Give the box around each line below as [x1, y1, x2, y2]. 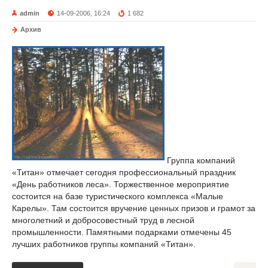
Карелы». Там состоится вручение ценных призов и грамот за [12, 203, 255, 213]
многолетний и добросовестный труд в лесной [12, 215, 194, 225]
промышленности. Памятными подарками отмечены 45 [12, 227, 232, 237]
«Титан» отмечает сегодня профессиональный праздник [12, 167, 236, 177]
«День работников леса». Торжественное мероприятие [12, 179, 229, 189]
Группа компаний [165, 156, 235, 165]
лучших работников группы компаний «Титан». [12, 239, 196, 249]
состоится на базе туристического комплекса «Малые [12, 191, 223, 201]
